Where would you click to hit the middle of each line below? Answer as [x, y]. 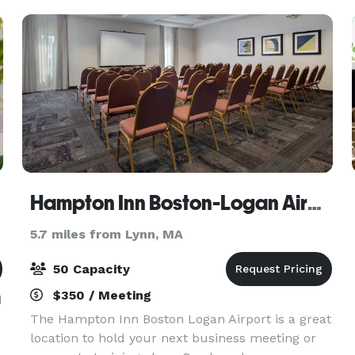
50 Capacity [89, 269]
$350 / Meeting [100, 295]
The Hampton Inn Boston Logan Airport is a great [180, 319]
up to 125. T [66, 15]
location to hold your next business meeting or [173, 338]
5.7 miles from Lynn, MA [106, 234]
